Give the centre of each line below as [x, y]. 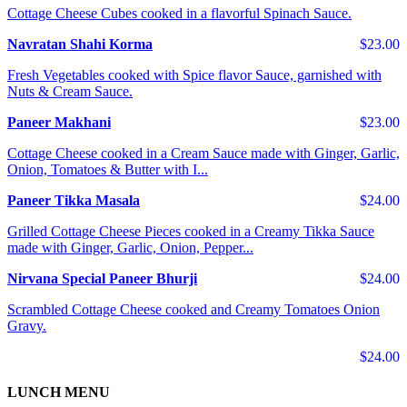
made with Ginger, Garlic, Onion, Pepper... [130, 248]
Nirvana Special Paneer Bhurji [102, 279]
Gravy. [27, 326]
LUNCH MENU [59, 392]
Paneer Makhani [59, 123]
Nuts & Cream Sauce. [70, 92]
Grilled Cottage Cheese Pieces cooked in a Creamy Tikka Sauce [191, 232]
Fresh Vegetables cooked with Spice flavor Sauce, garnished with [194, 75]
